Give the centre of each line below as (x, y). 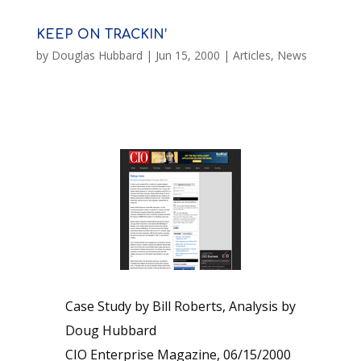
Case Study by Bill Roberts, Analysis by (180, 306)
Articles (251, 55)
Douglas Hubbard (97, 55)
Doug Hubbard (110, 330)
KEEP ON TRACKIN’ (101, 35)
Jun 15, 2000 (187, 55)
